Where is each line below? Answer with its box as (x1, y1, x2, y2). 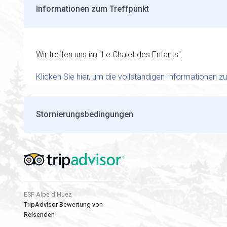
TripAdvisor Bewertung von (24, 200, 103, 208)
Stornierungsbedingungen (36, 109, 133, 120)
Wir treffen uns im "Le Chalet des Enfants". (36, 49, 183, 59)
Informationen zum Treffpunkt (36, 4, 149, 14)
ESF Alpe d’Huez (24, 190, 72, 198)
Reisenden (24, 210, 55, 218)
